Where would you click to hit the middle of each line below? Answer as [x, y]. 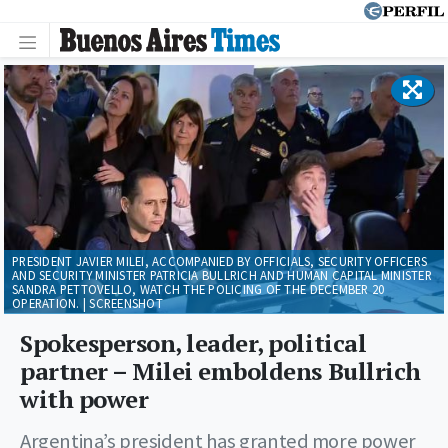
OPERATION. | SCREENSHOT [87, 302]
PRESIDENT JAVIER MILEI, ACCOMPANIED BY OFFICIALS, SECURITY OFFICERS [220, 260]
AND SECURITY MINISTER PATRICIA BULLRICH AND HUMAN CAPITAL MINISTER [222, 274]
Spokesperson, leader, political [193, 342]
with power [84, 398]
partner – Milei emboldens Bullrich [220, 370]
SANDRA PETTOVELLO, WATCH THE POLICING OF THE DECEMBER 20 [198, 288]
